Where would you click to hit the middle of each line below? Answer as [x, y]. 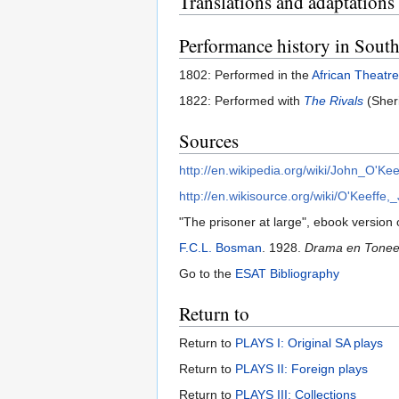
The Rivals [334, 101]
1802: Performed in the [245, 75]
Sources [209, 141]
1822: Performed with [241, 101]
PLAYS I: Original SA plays [309, 343]
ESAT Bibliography [287, 274]
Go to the [207, 274]
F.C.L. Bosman [220, 248]
